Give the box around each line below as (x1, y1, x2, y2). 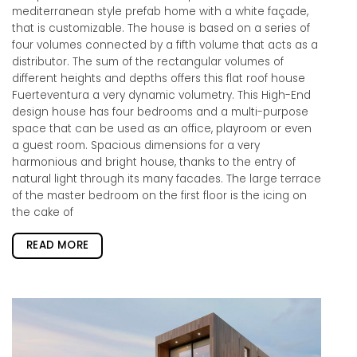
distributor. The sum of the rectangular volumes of (12, 54, 284, 70)
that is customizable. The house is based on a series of (12, 21, 310, 37)
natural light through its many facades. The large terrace (12, 171, 321, 187)
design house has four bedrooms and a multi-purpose (12, 104, 308, 120)
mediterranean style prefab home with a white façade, (12, 4, 308, 20)
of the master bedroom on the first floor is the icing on (12, 188, 307, 204)
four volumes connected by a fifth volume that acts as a (12, 37, 318, 53)
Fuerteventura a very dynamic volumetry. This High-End (12, 88, 311, 104)
